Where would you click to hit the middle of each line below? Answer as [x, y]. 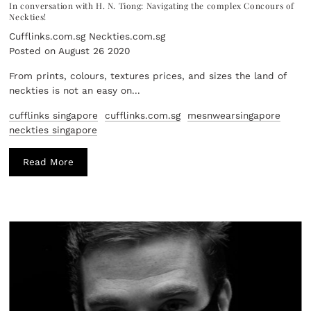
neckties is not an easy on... [75, 90]
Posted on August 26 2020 [70, 50]
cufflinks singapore [54, 115]
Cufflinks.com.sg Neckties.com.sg [87, 36]
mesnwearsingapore [234, 115]
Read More [49, 161]
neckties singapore [53, 129]
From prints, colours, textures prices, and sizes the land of [148, 75]
